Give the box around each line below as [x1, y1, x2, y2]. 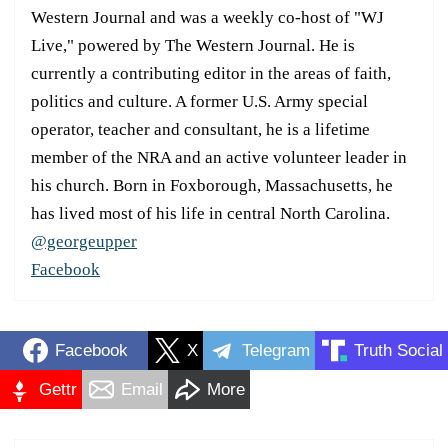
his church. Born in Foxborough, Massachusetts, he [31, 176, 393, 196]
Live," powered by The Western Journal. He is [31, 36, 355, 56]
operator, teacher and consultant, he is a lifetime [31, 120, 370, 140]
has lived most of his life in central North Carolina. [31, 204, 390, 224]
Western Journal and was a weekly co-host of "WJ [31, 8, 384, 28]
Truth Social [354, 340, 443, 360]
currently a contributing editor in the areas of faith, [31, 64, 391, 84]
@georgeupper [31, 232, 137, 252]
